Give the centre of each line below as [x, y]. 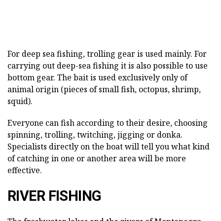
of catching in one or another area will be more [97, 159]
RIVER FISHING [55, 196]
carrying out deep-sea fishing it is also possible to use [108, 66]
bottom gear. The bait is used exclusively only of [97, 78]
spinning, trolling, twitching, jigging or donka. [95, 135]
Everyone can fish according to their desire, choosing [108, 123]
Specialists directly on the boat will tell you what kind [109, 147]
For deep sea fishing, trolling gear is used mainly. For [107, 54]
